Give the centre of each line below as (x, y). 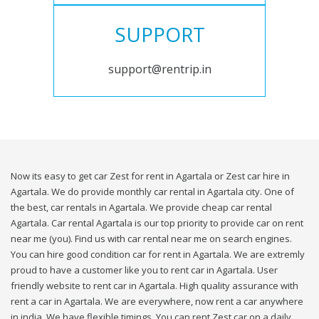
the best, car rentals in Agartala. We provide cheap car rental (141, 208)
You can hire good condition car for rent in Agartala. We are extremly (158, 255)
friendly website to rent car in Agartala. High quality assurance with (155, 286)
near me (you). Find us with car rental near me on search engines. (151, 239)
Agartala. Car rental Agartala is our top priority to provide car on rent (157, 223)
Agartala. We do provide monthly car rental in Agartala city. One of (152, 192)
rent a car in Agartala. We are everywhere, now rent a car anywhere (157, 302)
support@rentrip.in (159, 69)
